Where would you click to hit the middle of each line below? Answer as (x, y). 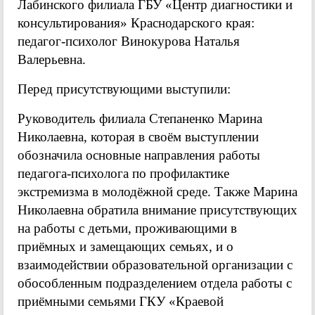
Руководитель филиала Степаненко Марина (140, 118)
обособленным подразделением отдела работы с (155, 283)
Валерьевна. (52, 59)
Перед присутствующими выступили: (124, 89)
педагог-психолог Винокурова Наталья (129, 41)
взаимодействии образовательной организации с (155, 264)
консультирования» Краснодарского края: (136, 22)
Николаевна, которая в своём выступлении (138, 136)
